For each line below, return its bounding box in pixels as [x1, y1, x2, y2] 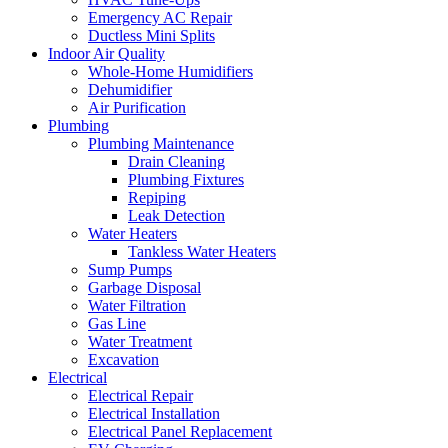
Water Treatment [88, 333, 192, 350]
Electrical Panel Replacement [88, 423, 272, 440]
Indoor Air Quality [48, 45, 165, 62]
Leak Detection [128, 207, 225, 224]
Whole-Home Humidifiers [88, 63, 253, 80]
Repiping [128, 189, 186, 206]
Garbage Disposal [88, 279, 201, 296]
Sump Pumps [88, 261, 172, 278]
